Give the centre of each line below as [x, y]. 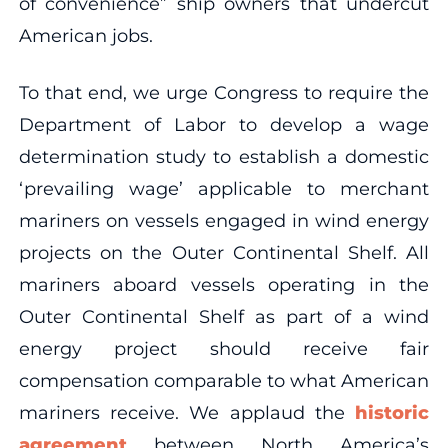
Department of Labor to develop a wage [224, 124]
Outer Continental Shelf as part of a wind [224, 316]
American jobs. [85, 35]
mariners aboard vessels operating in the [224, 284]
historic [392, 412]
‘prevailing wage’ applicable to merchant [224, 188]
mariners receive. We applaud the [187, 412]
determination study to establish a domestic [224, 156]
